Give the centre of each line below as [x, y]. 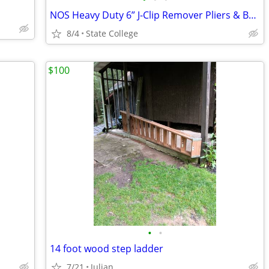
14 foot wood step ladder [107, 249]
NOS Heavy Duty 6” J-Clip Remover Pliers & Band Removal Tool [252, 15]
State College [112, 33]
